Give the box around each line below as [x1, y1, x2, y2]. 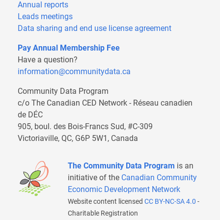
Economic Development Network [68, 185, 180, 194]
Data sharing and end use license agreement [18, 24, 171, 33]
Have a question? [18, 55, 78, 65]
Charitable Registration [68, 209, 138, 218]
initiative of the [68, 173, 121, 183]
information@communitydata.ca [18, 67, 131, 77]
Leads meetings [18, 12, 73, 22]
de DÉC [18, 110, 43, 120]
